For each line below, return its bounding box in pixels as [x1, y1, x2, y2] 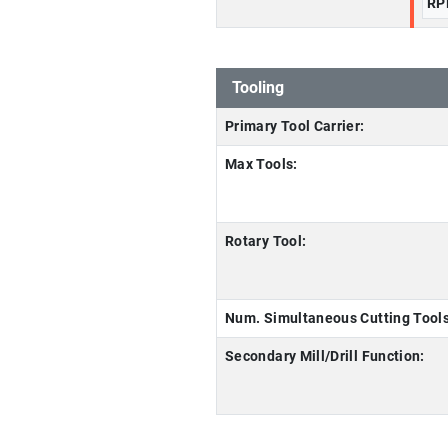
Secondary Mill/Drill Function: [225, 348, 425, 365]
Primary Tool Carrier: [225, 118, 365, 135]
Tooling [232, 78, 284, 97]
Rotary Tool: [225, 233, 307, 250]
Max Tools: [225, 156, 298, 173]
